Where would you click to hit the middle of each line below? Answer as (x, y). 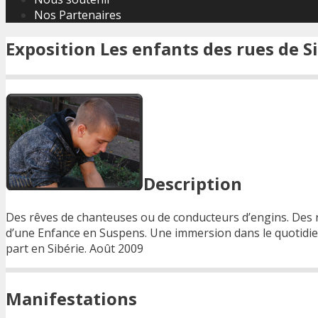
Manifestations (71, 298)
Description (193, 183)
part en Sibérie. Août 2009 (75, 248)
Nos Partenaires (78, 15)
